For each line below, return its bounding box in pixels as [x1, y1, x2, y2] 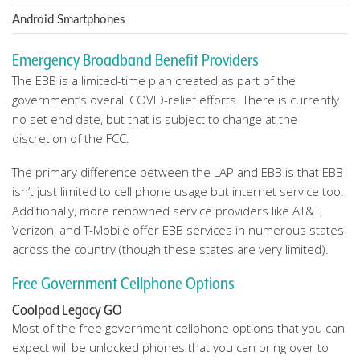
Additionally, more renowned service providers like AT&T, [12, 202, 322, 219]
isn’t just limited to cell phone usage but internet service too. [12, 183, 344, 199]
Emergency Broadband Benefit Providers [12, 51, 259, 70]
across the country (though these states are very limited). [12, 241, 329, 257]
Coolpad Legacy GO [12, 301, 122, 318]
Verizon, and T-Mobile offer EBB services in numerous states [12, 222, 344, 238]
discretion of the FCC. [12, 130, 129, 146]
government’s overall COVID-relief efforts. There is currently [12, 92, 339, 108]
